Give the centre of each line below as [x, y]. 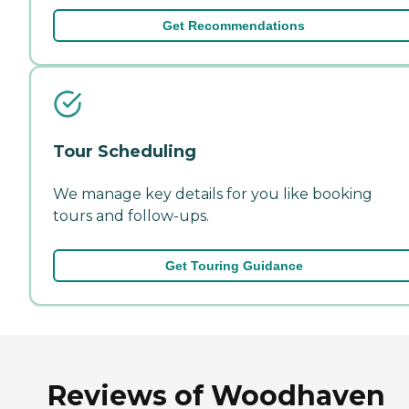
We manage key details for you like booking [213, 194]
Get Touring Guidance [234, 265]
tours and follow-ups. [131, 215]
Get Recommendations [234, 25]
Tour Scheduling [125, 151]
